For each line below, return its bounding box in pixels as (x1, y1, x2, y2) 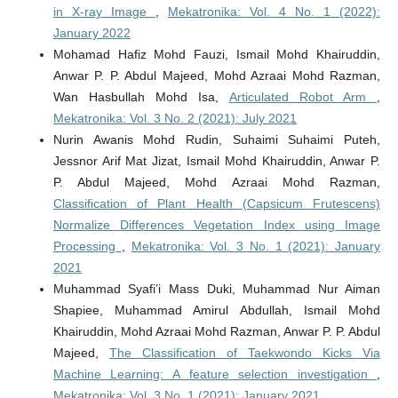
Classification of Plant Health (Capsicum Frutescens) (52, 196, 381, 211)
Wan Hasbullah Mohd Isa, (52, 90, 229, 105)
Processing (52, 239, 122, 254)
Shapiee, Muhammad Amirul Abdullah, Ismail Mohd (52, 303, 381, 318)
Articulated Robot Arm (228, 90, 378, 105)
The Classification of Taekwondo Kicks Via (108, 346, 381, 361)
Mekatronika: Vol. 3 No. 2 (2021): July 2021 (52, 111, 297, 126)
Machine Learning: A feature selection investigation (52, 367, 378, 382)
